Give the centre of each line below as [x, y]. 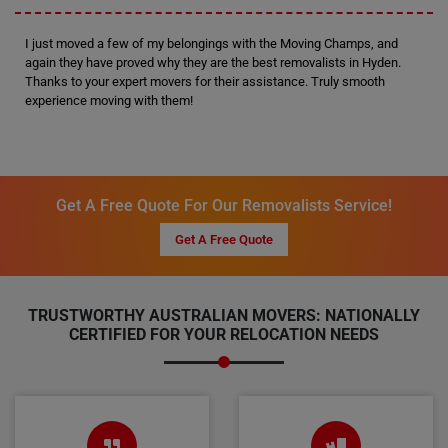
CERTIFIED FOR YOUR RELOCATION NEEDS [224, 334]
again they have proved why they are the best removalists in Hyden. [213, 62]
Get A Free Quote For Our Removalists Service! [224, 205]
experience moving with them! [109, 100]
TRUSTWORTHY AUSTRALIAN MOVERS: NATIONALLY [224, 315]
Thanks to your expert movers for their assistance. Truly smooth [205, 81]
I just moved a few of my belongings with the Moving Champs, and [211, 43]
